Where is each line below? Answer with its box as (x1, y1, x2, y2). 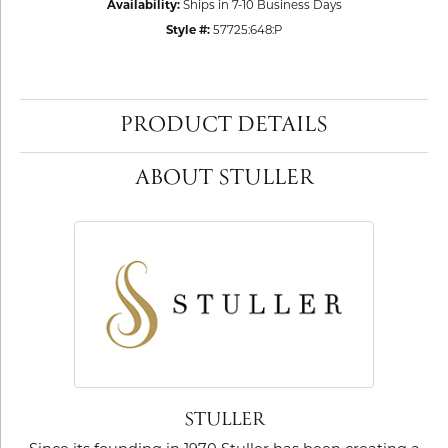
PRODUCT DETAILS (120, 109, 328, 143)
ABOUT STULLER (134, 162, 314, 196)
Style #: (166, 23, 210, 38)
